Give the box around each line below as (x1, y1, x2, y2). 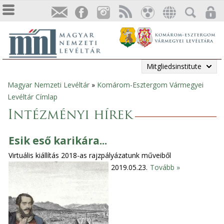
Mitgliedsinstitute (146, 61, 201, 71)
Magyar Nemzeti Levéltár (7, 80, 89, 89)
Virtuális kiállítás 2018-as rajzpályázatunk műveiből (8, 150, 171, 160)
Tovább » (150, 162, 180, 172)
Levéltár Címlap (7, 92, 57, 101)
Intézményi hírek (7, 109, 132, 122)
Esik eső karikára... (8, 133, 107, 148)
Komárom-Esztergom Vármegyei (97, 80, 203, 89)
